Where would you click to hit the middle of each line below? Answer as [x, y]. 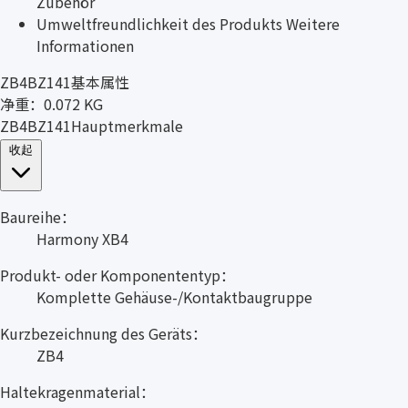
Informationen [85, 45]
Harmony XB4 [82, 238]
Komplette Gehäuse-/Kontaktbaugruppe [174, 296]
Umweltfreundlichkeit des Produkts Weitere [188, 23]
